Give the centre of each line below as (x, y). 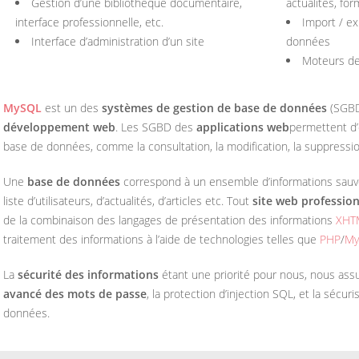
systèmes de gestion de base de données (214, 108)
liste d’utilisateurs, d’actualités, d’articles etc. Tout (128, 201)
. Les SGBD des (156, 127)
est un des (72, 108)
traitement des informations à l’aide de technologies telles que (161, 239)
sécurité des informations (88, 274)
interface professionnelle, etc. (89, 22)
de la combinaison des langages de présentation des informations (169, 220)
